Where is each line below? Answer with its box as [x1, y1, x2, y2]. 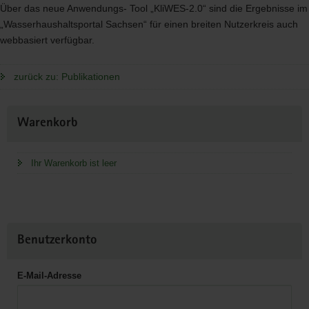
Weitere [6, 107, 40, 118]
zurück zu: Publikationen [14, 71, 120, 82]
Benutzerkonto [17, 235, 97, 248]
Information [6, 123, 56, 134]
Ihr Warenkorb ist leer [31, 158, 117, 168]
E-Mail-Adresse [17, 270, 81, 281]
